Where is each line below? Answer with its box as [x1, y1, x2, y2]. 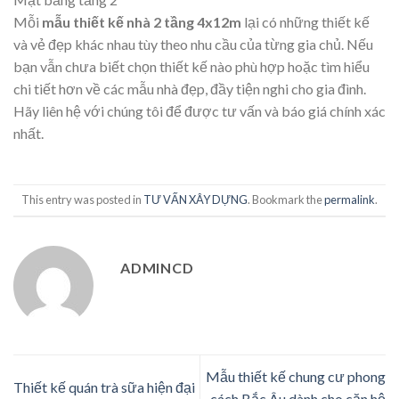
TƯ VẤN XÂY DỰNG [143, 192, 248, 208]
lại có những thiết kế [241, 12, 370, 30]
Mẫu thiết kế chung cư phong [206, 367, 386, 385]
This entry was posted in [21, 192, 143, 208]
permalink [324, 192, 375, 208]
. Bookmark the [248, 192, 324, 208]
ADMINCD [120, 258, 194, 276]
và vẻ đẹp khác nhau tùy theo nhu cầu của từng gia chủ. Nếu [13, 35, 373, 53]
